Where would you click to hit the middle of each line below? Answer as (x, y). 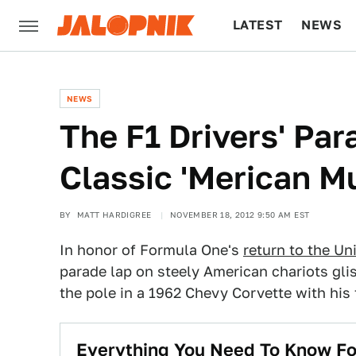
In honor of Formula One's (151, 250)
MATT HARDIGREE (114, 215)
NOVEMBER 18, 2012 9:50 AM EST (240, 215)
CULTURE (263, 76)
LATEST (258, 25)
